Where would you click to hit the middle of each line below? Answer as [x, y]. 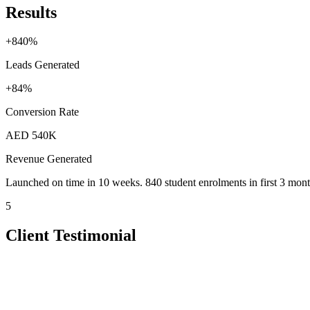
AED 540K [31, 136]
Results [31, 12]
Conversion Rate [42, 112]
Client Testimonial [71, 236]
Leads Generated [43, 65]
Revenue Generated [49, 159]
